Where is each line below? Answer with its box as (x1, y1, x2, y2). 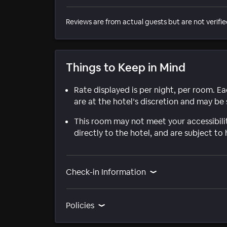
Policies (66, 200, 94, 211)
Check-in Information (66, 166, 146, 177)
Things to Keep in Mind (66, 60, 185, 74)
